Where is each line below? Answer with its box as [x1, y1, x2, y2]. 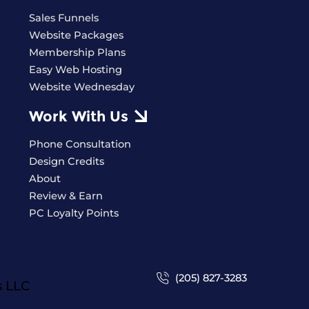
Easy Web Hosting [28, 63, 122, 77]
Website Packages [28, 29, 123, 42]
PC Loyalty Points [28, 206, 119, 219]
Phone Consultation [28, 137, 131, 150]
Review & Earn [28, 189, 103, 202]
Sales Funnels [28, 12, 99, 25]
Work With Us [28, 107, 128, 125]
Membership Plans [28, 46, 126, 59]
